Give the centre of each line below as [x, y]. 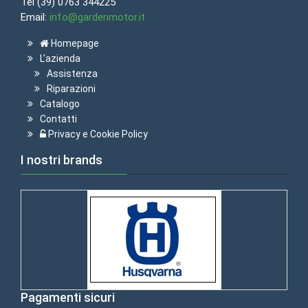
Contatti [58, 119]
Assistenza [72, 73]
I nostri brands [62, 159]
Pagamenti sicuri [68, 297]
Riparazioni [71, 88]
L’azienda [60, 58]
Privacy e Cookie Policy [97, 134]
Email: [35, 17]
